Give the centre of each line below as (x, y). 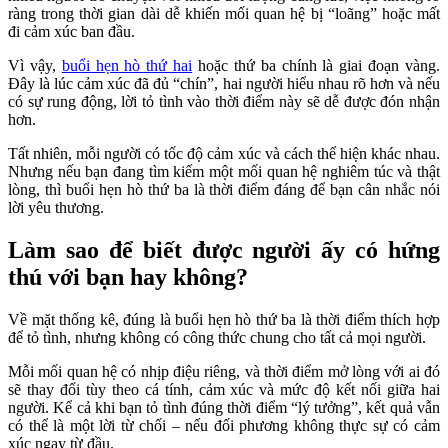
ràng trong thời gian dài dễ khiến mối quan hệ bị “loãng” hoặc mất (224, 13)
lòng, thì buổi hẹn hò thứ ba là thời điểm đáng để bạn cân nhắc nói (224, 189)
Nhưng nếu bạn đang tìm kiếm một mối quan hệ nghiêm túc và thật (224, 171)
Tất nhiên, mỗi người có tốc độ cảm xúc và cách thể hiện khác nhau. (224, 153)
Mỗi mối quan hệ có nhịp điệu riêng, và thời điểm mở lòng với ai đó (224, 371)
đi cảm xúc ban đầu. (71, 31)
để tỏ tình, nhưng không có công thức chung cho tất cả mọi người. (217, 337)
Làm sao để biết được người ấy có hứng (224, 249)
